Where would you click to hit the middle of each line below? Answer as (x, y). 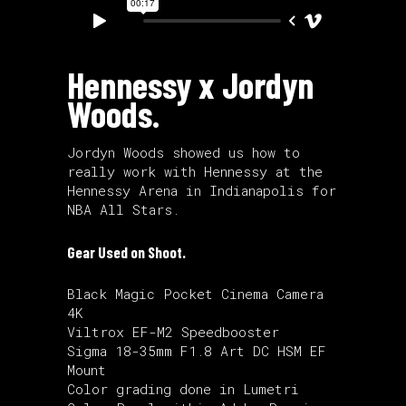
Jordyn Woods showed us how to (184, 152)
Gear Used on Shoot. (126, 251)
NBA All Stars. (123, 209)
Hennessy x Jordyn (190, 84)
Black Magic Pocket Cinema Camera (195, 293)
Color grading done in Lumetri (183, 388)
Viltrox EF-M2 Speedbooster (173, 331)
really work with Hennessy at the (195, 171)
